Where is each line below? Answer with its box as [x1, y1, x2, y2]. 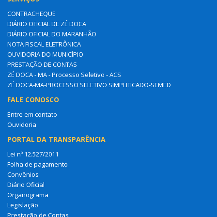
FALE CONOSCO [7, 95, 59, 104]
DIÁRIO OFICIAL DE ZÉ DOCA [7, 19, 86, 28]
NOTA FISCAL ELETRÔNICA [7, 40, 81, 48]
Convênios [7, 170, 39, 179]
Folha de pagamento [7, 160, 68, 169]
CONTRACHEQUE [7, 9, 56, 18]
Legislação [7, 201, 38, 209]
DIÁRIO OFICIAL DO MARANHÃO [7, 30, 96, 38]
